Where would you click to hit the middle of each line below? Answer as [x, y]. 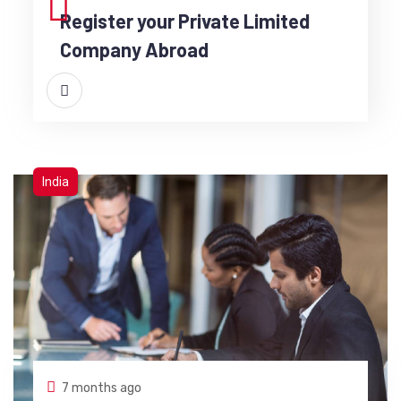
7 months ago [101, 388]
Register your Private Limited [184, 21]
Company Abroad [134, 50]
